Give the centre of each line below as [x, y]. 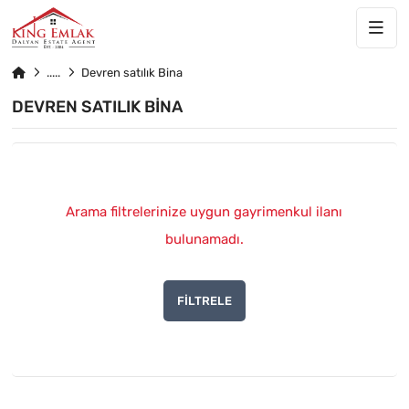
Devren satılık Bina [132, 72]
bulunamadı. [204, 239]
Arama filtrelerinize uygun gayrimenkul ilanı [204, 211]
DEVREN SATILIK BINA [98, 107]
